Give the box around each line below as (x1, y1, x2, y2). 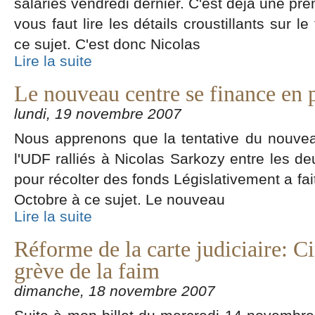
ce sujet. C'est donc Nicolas (14, 36, 200, 52)
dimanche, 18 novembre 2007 (14, 283, 215, 299)
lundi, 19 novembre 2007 (14, 105, 181, 122)
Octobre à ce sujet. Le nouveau (14, 191, 225, 207)
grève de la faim (14, 259, 160, 283)
